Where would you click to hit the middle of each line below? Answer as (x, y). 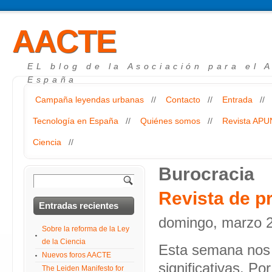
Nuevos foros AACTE (76, 255)
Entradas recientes (79, 206)
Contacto (183, 100)
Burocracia (206, 174)
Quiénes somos (170, 121)
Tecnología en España (76, 121)
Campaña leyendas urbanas (90, 100)
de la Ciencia (64, 242)
